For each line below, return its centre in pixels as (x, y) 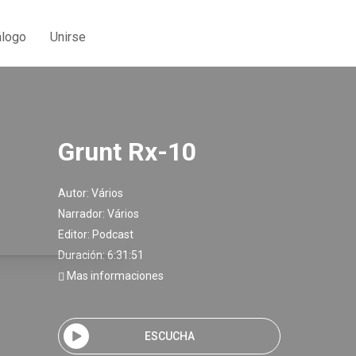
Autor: (75, 193)
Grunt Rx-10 (127, 152)
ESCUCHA (169, 336)
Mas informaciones (114, 276)
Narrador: (83, 214)
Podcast (113, 234)
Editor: (75, 234)
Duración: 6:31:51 (101, 255)
